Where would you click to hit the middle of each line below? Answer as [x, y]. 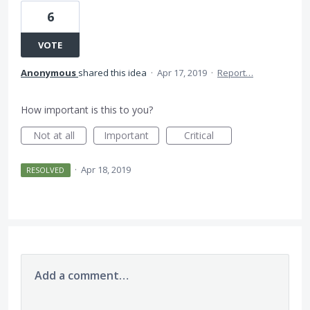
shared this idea [113, 73]
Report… [235, 73]
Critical [199, 135]
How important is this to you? [87, 110]
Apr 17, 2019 [182, 73]
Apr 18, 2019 [106, 170]
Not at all [54, 135]
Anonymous [48, 73]
